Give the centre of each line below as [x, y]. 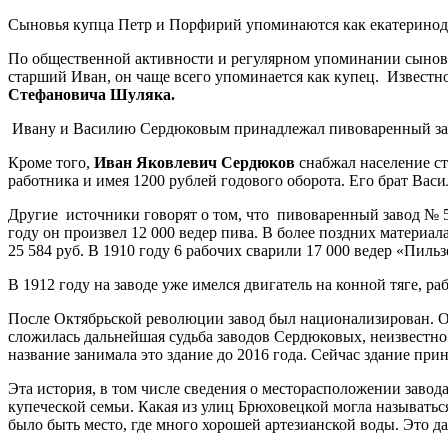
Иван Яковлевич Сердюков [194, 163]
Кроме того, [51, 163]
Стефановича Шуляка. [99, 95]
